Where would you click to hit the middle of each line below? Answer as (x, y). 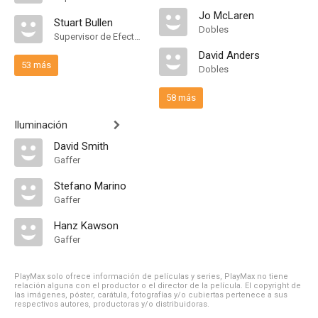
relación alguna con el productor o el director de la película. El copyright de (158, 286)
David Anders (229, 55)
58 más (181, 98)
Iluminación (41, 125)
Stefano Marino (90, 186)
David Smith (81, 146)
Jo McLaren (226, 16)
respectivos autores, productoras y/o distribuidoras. (112, 304)
